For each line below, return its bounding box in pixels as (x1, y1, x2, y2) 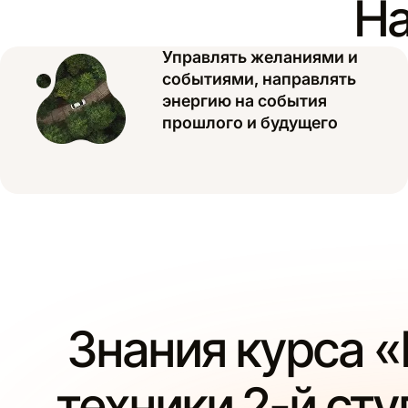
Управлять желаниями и (162, 47, 358, 67)
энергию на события (162, 91, 327, 111)
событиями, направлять (162, 69, 356, 89)
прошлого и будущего (162, 113, 338, 133)
